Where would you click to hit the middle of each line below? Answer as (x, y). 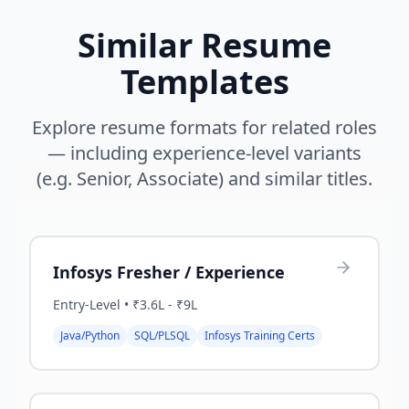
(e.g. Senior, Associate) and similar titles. (204, 178)
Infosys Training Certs (260, 336)
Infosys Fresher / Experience (169, 272)
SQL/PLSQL (162, 336)
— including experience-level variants (204, 153)
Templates (204, 82)
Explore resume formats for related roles (204, 127)
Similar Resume (204, 45)
